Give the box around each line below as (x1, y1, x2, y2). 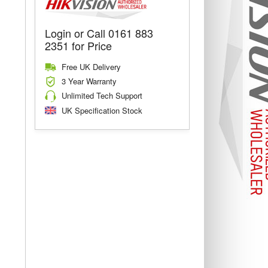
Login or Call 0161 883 (44, 25, 153, 41)
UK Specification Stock (61, 104, 142, 116)
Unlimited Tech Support (61, 90, 142, 102)
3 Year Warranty (61, 75, 117, 87)
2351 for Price (44, 37, 112, 53)
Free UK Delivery (61, 60, 121, 72)
